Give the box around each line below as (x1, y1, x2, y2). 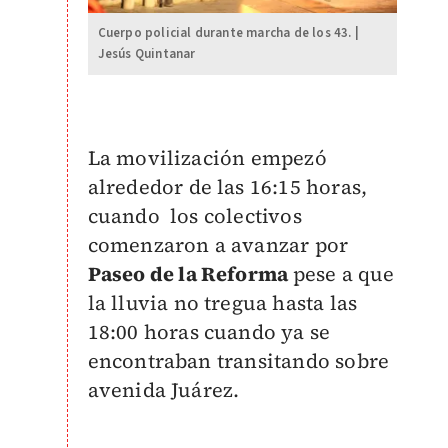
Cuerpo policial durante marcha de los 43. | (97, 24, 360, 43)
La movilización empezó (87, 144, 327, 173)
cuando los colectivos (87, 202, 302, 231)
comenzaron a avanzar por (87, 231, 349, 260)
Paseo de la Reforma (87, 260, 293, 289)
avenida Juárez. (87, 376, 240, 405)
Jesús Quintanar (97, 45, 196, 64)
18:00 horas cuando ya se (87, 318, 331, 347)
